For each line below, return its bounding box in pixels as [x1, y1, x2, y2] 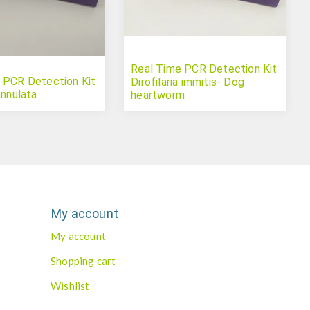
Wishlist [51, 280, 90, 293]
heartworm [131, 89, 185, 102]
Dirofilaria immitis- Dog [131, 75, 244, 89]
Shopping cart [51, 255, 116, 268]
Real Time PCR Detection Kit [131, 62, 277, 76]
